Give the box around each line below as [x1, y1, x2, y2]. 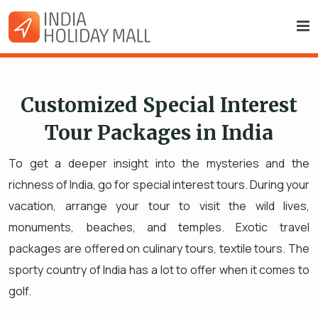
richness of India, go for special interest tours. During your [9, 176, 309, 192]
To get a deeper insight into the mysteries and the [9, 155, 309, 171]
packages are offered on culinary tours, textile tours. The [9, 240, 309, 256]
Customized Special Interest [21, 92, 297, 118]
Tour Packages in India [45, 119, 273, 146]
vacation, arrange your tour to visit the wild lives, [9, 197, 309, 214]
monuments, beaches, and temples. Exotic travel [9, 219, 309, 235]
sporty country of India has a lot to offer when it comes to [9, 261, 309, 278]
